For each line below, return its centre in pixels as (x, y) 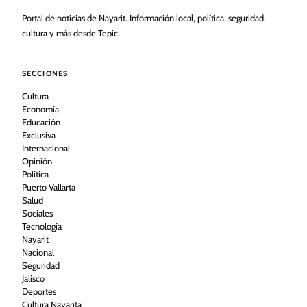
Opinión (37, 161)
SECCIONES (45, 73)
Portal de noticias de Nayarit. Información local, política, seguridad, (144, 17)
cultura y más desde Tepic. (71, 33)
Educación (41, 122)
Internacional (46, 148)
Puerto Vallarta (49, 187)
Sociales (37, 213)
